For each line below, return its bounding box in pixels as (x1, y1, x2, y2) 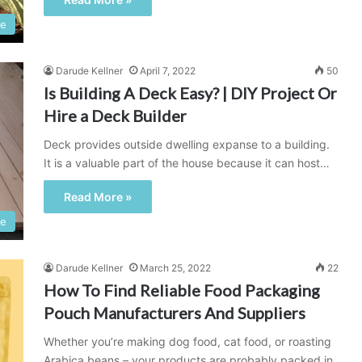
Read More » (64, 190, 132, 204)
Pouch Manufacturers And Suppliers (44, 303, 305, 322)
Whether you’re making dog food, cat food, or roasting (44, 335, 331, 348)
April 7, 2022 (140, 65, 196, 77)
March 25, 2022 (140, 262, 211, 274)
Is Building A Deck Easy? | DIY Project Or (44, 83, 337, 103)
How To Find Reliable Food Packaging (44, 280, 320, 300)
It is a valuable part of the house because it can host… (44, 156, 330, 170)
